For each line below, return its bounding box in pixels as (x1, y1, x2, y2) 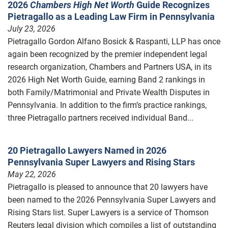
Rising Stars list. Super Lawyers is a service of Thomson (8, 207, 209, 217)
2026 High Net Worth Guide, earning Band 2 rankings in (8, 74, 205, 84)
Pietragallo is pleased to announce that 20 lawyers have (8, 182, 208, 192)
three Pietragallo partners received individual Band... (8, 112, 193, 123)
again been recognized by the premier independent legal (8, 49, 207, 59)
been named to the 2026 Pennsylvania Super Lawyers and (8, 194, 216, 205)
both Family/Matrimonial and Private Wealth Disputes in (8, 87, 210, 97)
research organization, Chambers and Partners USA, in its (8, 62, 212, 72)
